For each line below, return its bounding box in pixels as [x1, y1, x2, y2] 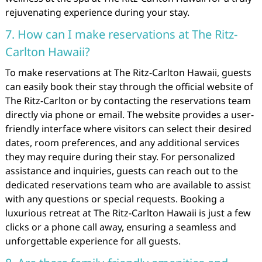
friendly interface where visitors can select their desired [5, 122, 251, 135]
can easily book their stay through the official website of [5, 80, 253, 93]
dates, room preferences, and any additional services [5, 136, 240, 149]
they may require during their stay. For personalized [5, 150, 235, 163]
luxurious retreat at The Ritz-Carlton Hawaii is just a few [5, 206, 251, 219]
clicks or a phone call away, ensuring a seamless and [5, 220, 236, 233]
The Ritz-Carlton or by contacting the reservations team [5, 94, 251, 107]
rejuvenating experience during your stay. [5, 6, 189, 19]
